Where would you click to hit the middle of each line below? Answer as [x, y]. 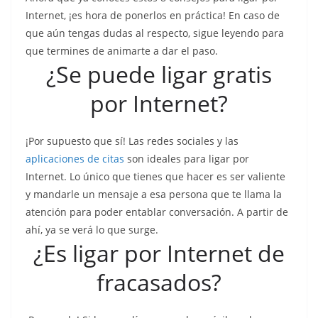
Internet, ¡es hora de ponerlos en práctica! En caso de [153, 15]
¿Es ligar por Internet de [159, 253]
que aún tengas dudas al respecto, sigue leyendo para [155, 33]
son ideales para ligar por [187, 159]
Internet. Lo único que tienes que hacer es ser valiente [155, 176]
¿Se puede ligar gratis [159, 74]
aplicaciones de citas [75, 159]
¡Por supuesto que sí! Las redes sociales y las [132, 141]
